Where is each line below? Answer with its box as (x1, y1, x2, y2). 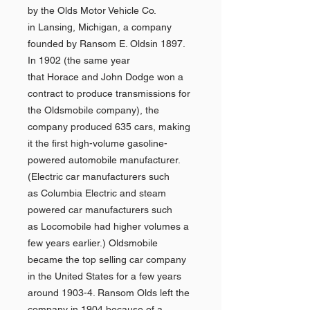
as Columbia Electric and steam (28, 188, 166, 199)
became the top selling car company (28, 254, 186, 265)
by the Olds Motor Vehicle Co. (28, 5, 156, 16)
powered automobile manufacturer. (28, 154, 180, 165)
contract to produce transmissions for (28, 88, 190, 99)
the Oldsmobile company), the (28, 104, 159, 116)
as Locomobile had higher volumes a (28, 221, 189, 232)
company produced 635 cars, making (28, 121, 190, 132)
